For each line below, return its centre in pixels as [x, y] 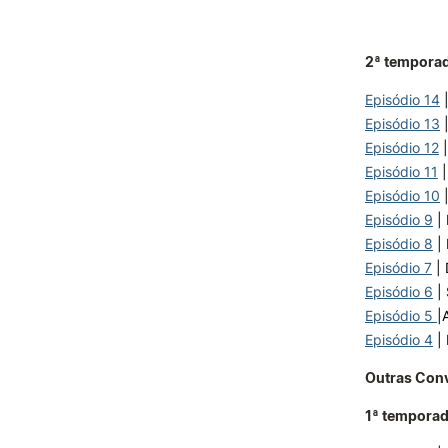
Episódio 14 [402, 99]
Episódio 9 [399, 219]
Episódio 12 [402, 147]
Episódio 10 [402, 195]
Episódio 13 [402, 123]
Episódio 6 [399, 291]
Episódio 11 [401, 171]
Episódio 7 [398, 267]
